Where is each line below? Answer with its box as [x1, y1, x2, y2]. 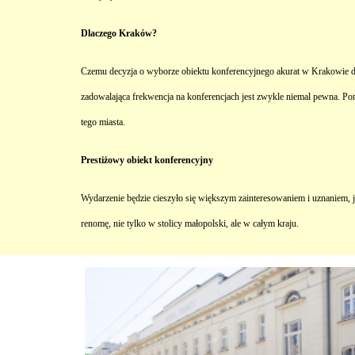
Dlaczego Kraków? [81, 28, 157, 39]
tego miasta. [81, 116, 125, 128]
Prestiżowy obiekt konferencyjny [81, 155, 213, 166]
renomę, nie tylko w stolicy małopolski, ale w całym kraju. [81, 218, 299, 229]
